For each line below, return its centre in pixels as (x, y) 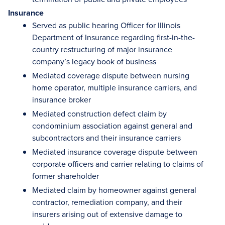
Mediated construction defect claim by (99, 114)
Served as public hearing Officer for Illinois (106, 25)
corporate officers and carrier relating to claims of (118, 164)
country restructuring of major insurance (102, 49)
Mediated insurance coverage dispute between (115, 152)
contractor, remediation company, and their (107, 202)
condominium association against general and (112, 126)
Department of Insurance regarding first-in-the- (114, 37)
